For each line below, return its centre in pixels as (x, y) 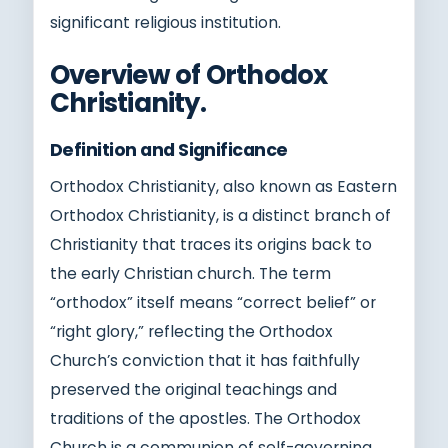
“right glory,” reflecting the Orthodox (191, 331)
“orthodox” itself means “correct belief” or (213, 302)
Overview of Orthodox (189, 74)
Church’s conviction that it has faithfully (205, 360)
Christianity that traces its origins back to (211, 244)
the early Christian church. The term (190, 273)
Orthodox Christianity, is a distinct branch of (220, 215)
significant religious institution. (165, 22)
